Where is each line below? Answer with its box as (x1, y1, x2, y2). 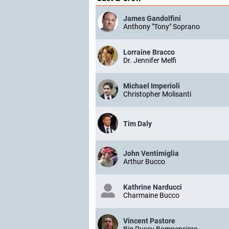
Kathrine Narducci (123, 183, 182, 192)
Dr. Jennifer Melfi (123, 56, 176, 65)
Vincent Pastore (123, 217, 175, 225)
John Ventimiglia (123, 149, 179, 158)
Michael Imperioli (123, 82, 180, 90)
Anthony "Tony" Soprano (123, 22, 200, 31)
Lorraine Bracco (123, 48, 175, 57)
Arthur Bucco (123, 157, 165, 166)
